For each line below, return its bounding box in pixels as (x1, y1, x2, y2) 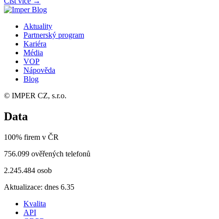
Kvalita (23, 199, 46, 208)
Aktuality (23, 22, 52, 31)
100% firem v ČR (4, 133, 59, 142)
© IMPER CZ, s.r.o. (4, 91, 66, 100)
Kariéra (23, 40, 46, 48)
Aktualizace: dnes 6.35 (4, 183, 74, 192)
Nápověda (23, 66, 55, 75)
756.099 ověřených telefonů (4, 150, 90, 158)
